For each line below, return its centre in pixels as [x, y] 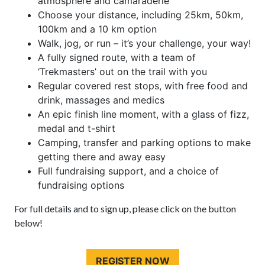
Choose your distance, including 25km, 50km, [140, 15]
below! [28, 223]
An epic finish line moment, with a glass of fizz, [143, 114]
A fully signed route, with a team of [117, 58]
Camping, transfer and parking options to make [144, 143]
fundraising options [81, 185]
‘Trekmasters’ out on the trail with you [122, 72]
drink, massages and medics [101, 100]
